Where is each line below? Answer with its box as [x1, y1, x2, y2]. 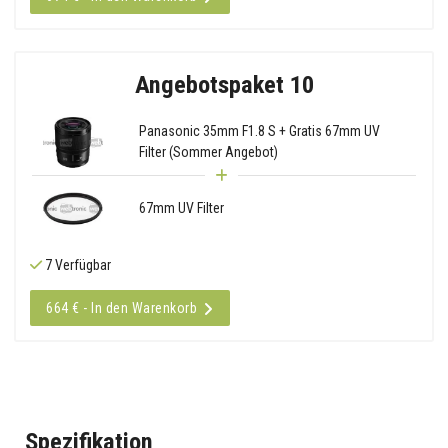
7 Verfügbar [42, 256, 111, 273]
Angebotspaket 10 [134, 69, 314, 99]
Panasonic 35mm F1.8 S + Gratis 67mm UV [138, 123, 380, 140]
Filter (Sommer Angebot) [138, 144, 278, 161]
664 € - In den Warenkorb [46, 299, 197, 316]
